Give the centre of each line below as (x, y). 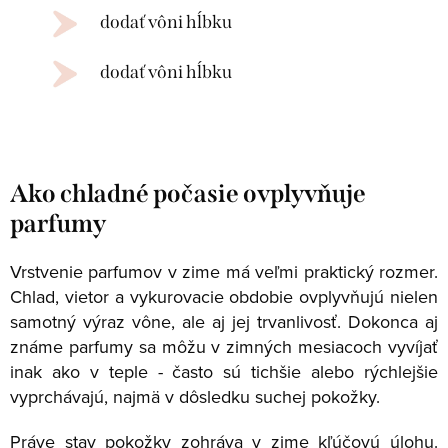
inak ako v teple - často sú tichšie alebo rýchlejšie (224, 371)
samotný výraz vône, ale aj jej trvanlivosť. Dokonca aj (224, 321)
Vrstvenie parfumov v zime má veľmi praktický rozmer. (224, 271)
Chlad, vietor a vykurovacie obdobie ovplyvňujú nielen (224, 296)
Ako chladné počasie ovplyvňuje (188, 193)
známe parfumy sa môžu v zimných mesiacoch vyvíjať (224, 346)
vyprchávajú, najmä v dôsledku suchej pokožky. (195, 396)
